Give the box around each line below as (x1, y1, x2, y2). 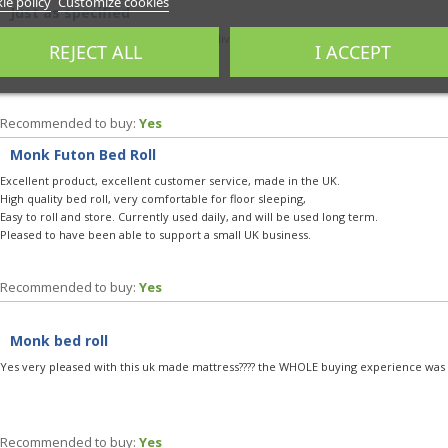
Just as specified (10, 2, 130, 22)
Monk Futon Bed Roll (10, 144, 156, 164)
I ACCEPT (314, 40, 391, 64)
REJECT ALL (48, 40, 142, 64)
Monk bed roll (10, 330, 108, 350)
